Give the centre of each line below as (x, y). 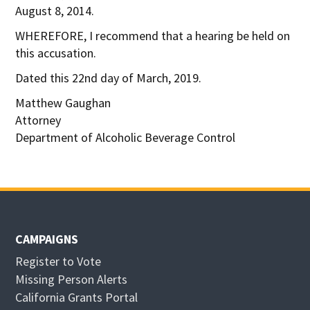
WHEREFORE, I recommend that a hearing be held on (153, 35)
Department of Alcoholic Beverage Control (126, 137)
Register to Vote (58, 261)
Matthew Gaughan (63, 102)
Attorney (38, 120)
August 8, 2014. (55, 10)
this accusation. (56, 53)
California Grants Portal (77, 297)
